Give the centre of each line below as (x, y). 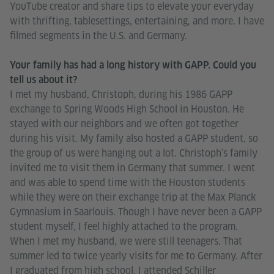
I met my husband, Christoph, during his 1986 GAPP (121, 94)
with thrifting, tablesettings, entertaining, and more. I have (137, 21)
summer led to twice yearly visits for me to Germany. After (136, 256)
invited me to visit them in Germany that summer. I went (132, 168)
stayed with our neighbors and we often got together (124, 124)
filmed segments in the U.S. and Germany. (98, 35)
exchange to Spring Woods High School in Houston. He (127, 109)
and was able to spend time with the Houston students (128, 182)
